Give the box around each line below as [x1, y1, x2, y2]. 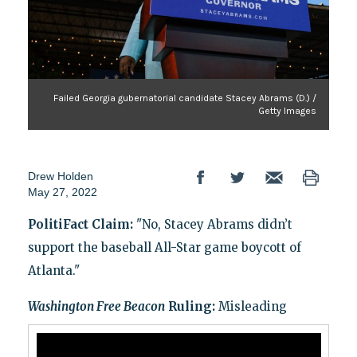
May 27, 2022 [27, 185, 97, 198]
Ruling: [164, 298, 218, 314]
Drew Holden [27, 169, 93, 182]
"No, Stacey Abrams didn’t [135, 216, 292, 232]
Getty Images [258, 104, 317, 116]
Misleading [218, 298, 287, 314]
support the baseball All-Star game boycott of [27, 239, 301, 255]
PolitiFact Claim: [27, 216, 136, 232]
